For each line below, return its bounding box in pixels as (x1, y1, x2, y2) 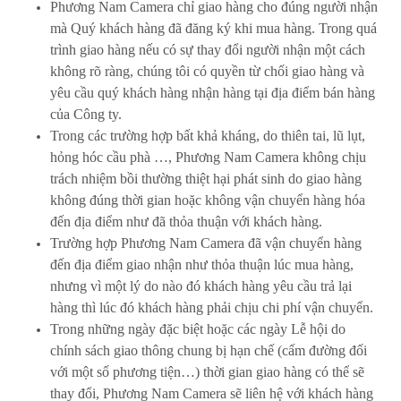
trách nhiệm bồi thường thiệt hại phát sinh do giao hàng (50, 171, 362, 186)
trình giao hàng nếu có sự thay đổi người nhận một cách (50, 42, 365, 57)
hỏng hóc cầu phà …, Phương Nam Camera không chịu (50, 149, 366, 165)
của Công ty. (50, 107, 122, 122)
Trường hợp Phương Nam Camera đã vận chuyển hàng (50, 235, 362, 251)
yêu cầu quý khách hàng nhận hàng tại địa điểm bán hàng (50, 85, 375, 100)
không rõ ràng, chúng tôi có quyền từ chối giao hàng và (50, 64, 364, 79)
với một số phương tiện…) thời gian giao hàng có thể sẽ (50, 364, 364, 380)
